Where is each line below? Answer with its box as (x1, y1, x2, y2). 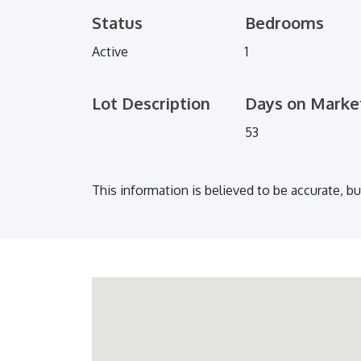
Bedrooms (245, 11, 324, 33)
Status (92, 11, 143, 33)
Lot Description (92, 92, 210, 114)
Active (92, 43, 128, 60)
